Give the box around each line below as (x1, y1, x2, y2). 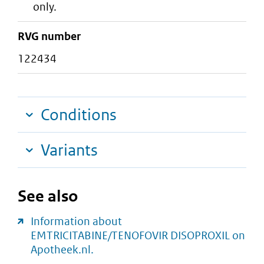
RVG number (18, 29, 81, 43)
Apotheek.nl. (31, 243, 94, 257)
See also (18, 186, 78, 207)
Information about (31, 214, 122, 229)
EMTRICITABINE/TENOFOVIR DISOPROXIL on (31, 229, 245, 243)
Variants (41, 140, 98, 160)
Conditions (41, 105, 117, 125)
